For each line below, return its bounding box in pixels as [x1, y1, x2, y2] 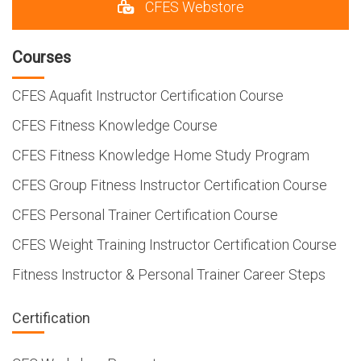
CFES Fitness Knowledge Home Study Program [12, 146, 309, 164]
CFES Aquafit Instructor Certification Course [12, 86, 284, 104]
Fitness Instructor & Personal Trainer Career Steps [12, 265, 326, 283]
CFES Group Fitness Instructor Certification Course [12, 176, 327, 193]
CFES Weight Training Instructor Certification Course [12, 235, 337, 253]
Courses [12, 47, 71, 67]
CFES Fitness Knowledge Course [12, 116, 218, 134]
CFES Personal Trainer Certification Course [12, 205, 278, 223]
